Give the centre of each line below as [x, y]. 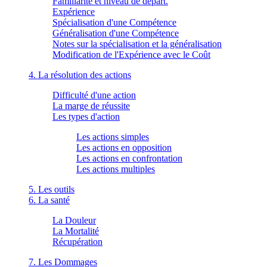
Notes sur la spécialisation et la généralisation [137, 44]
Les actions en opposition [124, 147]
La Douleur [74, 220]
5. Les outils [52, 189]
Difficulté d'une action [94, 95]
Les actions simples [113, 136]
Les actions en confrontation [129, 158]
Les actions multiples [116, 169]
